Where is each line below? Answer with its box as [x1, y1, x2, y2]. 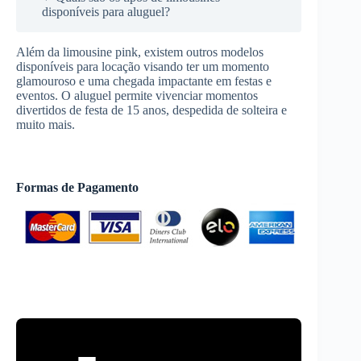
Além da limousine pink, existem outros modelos [16, 44, 263, 59]
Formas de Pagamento [16, 180, 139, 194]
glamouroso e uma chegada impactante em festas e [16, 73, 272, 88]
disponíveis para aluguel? [42, 4, 170, 19]
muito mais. [16, 117, 75, 131]
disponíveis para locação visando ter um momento [16, 59, 269, 73]
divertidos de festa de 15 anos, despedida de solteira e [16, 102, 287, 117]
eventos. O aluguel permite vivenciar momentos [16, 88, 258, 102]
